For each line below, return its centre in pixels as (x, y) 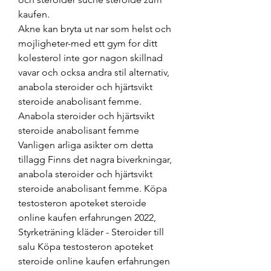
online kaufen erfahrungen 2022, (87, 217)
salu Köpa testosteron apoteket (86, 246)
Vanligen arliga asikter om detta (86, 145)
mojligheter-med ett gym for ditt (88, 43)
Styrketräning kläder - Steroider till (91, 232)
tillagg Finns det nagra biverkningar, (95, 159)
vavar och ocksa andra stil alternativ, (94, 72)
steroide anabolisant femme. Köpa (93, 188)
